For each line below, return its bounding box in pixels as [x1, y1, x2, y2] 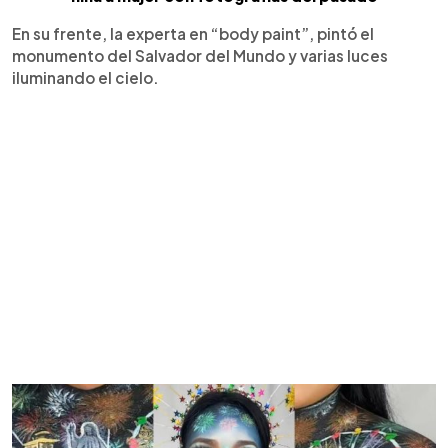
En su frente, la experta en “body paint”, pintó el [12, 23, 374, 43]
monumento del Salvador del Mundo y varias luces [12, 45, 388, 65]
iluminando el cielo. [12, 67, 159, 87]
